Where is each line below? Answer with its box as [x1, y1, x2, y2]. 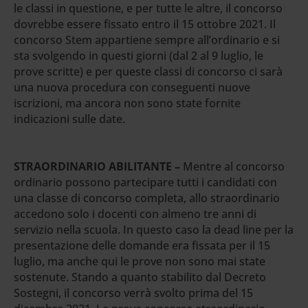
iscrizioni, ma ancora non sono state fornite [14, 95, 241, 111]
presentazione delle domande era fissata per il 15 [14, 237, 270, 253]
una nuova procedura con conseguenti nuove [14, 79, 250, 95]
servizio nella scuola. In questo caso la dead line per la [14, 221, 294, 237]
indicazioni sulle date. [14, 111, 125, 126]
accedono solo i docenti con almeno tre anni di [14, 206, 256, 221]
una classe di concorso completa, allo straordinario [14, 190, 280, 206]
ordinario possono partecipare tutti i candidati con [14, 174, 277, 190]
